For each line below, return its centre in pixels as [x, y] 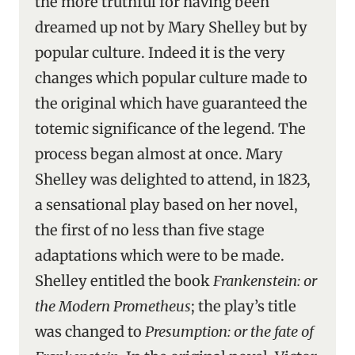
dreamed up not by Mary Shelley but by [171, 27]
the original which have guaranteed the [171, 103]
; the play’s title [244, 306]
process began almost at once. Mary [159, 154]
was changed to [90, 332]
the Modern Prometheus [113, 306]
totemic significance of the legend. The [170, 129]
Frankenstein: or [265, 281]
